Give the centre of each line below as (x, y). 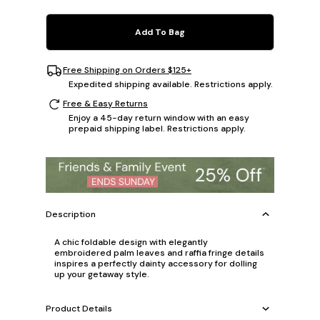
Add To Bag (160, 32)
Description (71, 214)
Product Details (79, 308)
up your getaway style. (102, 275)
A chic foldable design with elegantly (131, 242)
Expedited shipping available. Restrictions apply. (171, 84)
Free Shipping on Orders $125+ (127, 70)
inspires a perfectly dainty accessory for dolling (156, 264)
